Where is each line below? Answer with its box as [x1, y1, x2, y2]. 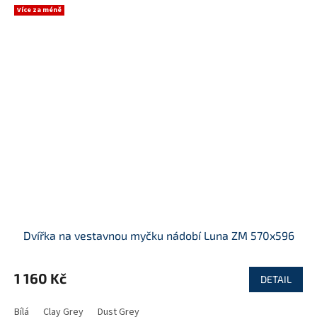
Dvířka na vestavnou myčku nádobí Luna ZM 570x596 [23, 229, 294, 243]
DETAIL [260, 273, 292, 286]
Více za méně [17, 4, 62, 15]
